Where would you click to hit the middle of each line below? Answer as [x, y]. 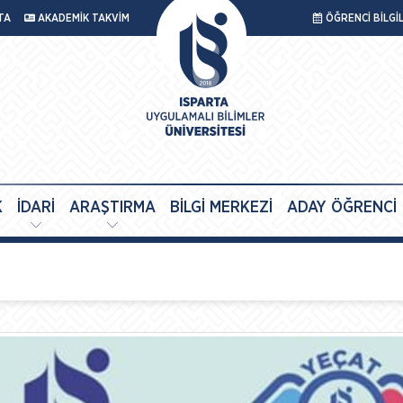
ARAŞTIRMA [112, 208]
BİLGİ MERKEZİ [221, 208]
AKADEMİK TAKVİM [82, 18]
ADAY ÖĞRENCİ [341, 208]
